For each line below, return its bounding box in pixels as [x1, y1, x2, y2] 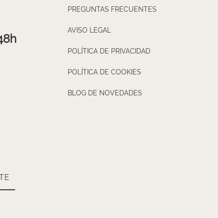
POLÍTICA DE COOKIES [68, 68, 141, 76]
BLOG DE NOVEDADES [68, 89, 142, 97]
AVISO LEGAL [68, 26, 111, 35]
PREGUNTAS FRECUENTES [68, 5, 157, 14]
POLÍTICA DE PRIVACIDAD [68, 47, 150, 55]
